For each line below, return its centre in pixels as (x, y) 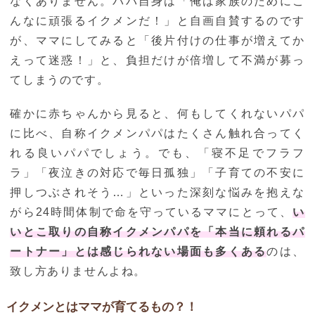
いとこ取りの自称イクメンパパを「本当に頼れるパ (157, 232)
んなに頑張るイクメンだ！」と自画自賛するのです (157, 21)
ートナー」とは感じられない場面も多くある (139, 252)
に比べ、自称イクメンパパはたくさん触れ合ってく (157, 134)
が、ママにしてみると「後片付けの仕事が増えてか (157, 41)
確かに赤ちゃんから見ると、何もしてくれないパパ (157, 114)
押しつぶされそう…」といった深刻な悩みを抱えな (157, 193)
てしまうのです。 (60, 80)
